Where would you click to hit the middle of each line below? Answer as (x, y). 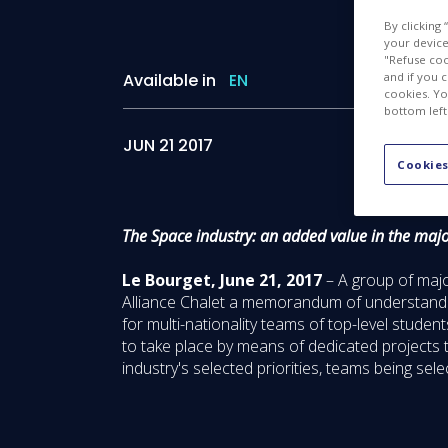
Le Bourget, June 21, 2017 (222, 280)
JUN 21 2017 (168, 145)
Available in (169, 80)
